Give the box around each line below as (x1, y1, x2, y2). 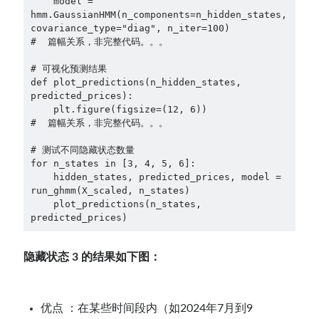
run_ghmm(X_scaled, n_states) (30, 184, 190, 196)
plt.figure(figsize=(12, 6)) (30, 103, 53, 115)
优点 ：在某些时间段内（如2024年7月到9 (41, 302, 253, 314)
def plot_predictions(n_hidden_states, (30, 76, 241, 88)
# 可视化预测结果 (30, 63, 107, 74)
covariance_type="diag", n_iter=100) (30, 22, 230, 33)
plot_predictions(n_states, (30, 198, 53, 209)
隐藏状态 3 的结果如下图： (23, 251, 162, 263)
